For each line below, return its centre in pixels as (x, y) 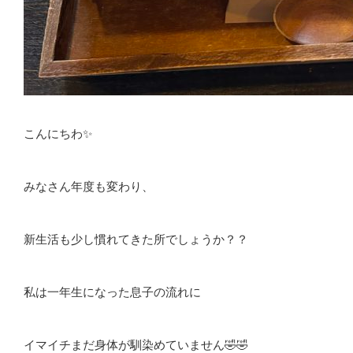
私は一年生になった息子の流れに (112, 292)
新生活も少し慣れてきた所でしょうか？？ (136, 239)
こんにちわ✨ (58, 133)
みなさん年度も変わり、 (89, 186)
